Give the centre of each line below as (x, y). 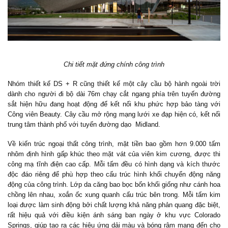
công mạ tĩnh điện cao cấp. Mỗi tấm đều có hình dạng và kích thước (114, 164)
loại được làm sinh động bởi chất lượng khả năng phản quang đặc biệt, (114, 205)
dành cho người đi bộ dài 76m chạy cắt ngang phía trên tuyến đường (114, 94)
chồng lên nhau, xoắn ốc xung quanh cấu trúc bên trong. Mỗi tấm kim (114, 194)
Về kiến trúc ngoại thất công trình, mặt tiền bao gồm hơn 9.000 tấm (114, 144)
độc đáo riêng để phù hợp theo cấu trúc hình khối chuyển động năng (114, 174)
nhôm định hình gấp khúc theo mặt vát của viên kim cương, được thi (114, 154)
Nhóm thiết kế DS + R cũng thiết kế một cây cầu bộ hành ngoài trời (114, 83)
